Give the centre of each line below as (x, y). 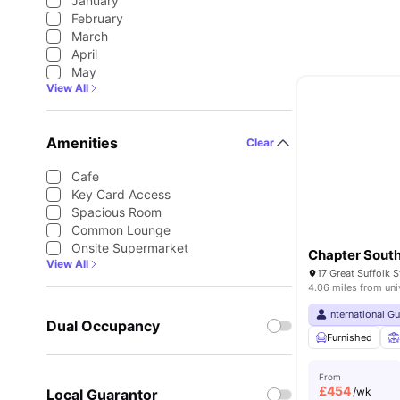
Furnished (350, 337)
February (97, 18)
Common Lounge (121, 230)
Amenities (82, 143)
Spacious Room (117, 212)
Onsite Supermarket (130, 248)
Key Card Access (121, 194)
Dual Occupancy (103, 326)
